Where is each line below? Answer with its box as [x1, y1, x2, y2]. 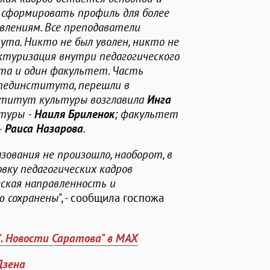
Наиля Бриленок [34, 107, 115, 122]
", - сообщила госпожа [58, 190, 164, 206]
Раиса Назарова [5, 121, 83, 136]
